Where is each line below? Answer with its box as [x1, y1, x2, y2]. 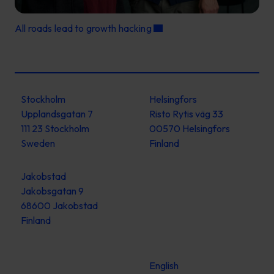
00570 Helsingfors [149, 122, 230, 135]
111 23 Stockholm [21, 122, 89, 135]
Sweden [21, 136, 55, 149]
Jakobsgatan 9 [21, 184, 84, 197]
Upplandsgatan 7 [21, 107, 93, 120]
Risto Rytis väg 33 [149, 107, 223, 120]
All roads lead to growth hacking [15, 21, 154, 34]
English [149, 259, 179, 272]
